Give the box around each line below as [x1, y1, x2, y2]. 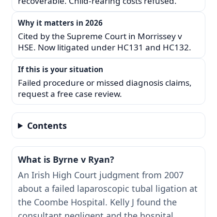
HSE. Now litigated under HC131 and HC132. [18, 41, 191, 53]
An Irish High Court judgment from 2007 [18, 169, 184, 181]
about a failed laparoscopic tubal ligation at [18, 182, 198, 194]
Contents [27, 119, 67, 131]
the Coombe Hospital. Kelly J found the [18, 196, 177, 208]
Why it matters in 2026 [18, 17, 103, 28]
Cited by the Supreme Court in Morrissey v [18, 30, 182, 42]
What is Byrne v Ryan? [18, 153, 114, 165]
